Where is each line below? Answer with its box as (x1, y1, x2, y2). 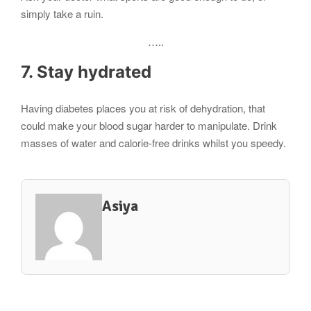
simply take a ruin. (21, 6, 103, 22)
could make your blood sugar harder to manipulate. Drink (21, 117, 277, 133)
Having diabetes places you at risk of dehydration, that (21, 100, 265, 115)
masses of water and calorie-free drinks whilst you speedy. (21, 135, 286, 150)
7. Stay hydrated (21, 62, 151, 83)
